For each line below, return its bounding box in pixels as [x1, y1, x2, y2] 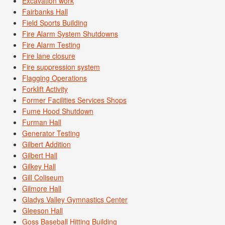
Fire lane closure [22, 51, 75, 61]
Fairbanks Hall [22, 7, 68, 17]
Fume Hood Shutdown [22, 106, 93, 117]
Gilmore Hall [22, 183, 61, 194]
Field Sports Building [22, 18, 87, 28]
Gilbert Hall [22, 150, 57, 161]
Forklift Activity [22, 84, 68, 94]
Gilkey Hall [22, 161, 56, 172]
